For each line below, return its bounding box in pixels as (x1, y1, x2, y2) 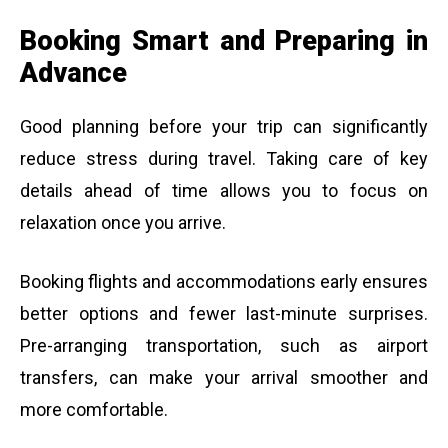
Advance (20, 56, 127, 89)
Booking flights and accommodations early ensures (20, 271, 428, 293)
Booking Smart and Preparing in (20, 24, 428, 57)
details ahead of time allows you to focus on (20, 180, 428, 202)
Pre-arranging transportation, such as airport (20, 335, 428, 357)
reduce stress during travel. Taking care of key (20, 148, 428, 170)
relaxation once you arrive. (20, 212, 226, 234)
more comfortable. (20, 399, 168, 421)
